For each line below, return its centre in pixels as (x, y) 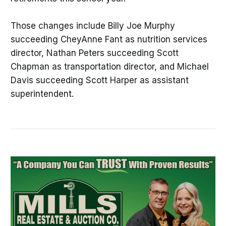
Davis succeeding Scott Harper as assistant (99, 80)
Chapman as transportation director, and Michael (109, 67)
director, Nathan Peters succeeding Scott (94, 53)
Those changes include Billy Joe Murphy (93, 26)
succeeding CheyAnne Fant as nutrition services (109, 40)
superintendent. (42, 94)
